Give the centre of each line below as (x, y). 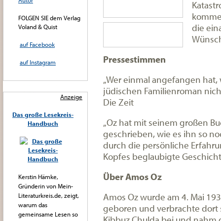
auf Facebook (37, 44)
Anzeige (71, 97)
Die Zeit (119, 102)
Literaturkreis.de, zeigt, (49, 195)
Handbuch (43, 123)
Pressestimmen (134, 59)
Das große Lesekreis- (43, 114)
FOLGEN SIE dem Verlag (49, 18)
